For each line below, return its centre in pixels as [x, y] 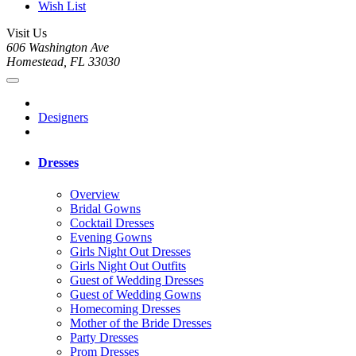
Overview [95, 194]
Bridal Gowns [105, 208]
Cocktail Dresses [112, 222]
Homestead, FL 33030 [63, 62]
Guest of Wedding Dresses [137, 280]
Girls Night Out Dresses [130, 251]
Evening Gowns [111, 237]
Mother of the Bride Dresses [141, 323]
